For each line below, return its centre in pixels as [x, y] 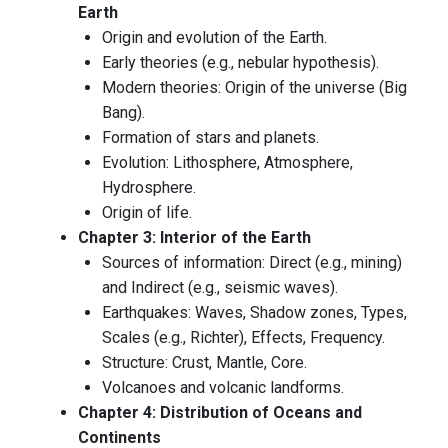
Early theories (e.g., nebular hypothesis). [240, 63]
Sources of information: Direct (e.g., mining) [252, 263]
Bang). [123, 113]
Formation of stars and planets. [210, 138]
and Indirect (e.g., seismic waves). [220, 288]
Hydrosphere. [149, 188]
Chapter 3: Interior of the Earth [194, 238]
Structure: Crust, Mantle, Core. [204, 363]
